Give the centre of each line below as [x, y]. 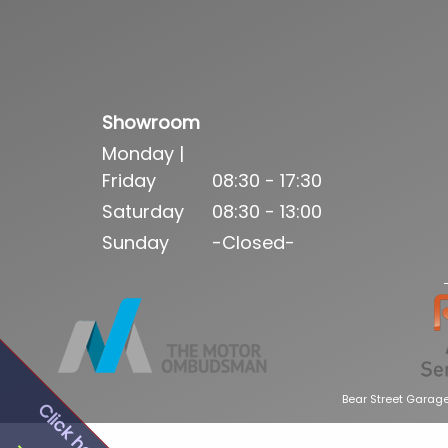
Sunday [135, 243]
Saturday [142, 212]
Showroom [150, 123]
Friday [128, 181]
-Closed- [253, 243]
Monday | [142, 154]
